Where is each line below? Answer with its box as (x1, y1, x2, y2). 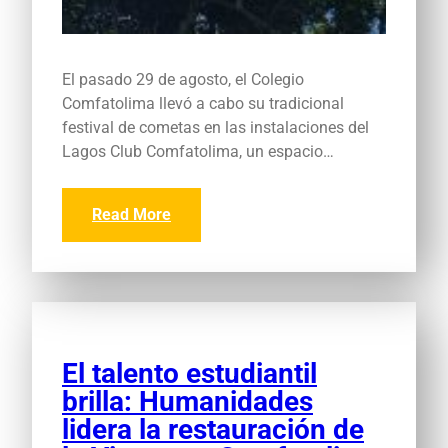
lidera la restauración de (62, 412, 364, 446)
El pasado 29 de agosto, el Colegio (62, 69, 304, 89)
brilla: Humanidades (62, 384, 313, 418)
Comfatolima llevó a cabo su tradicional (62, 93, 344, 113)
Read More (92, 204, 171, 224)
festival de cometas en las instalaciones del (62, 117, 369, 137)
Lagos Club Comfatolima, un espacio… (62, 141, 334, 161)
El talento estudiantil (62, 356, 317, 390)
